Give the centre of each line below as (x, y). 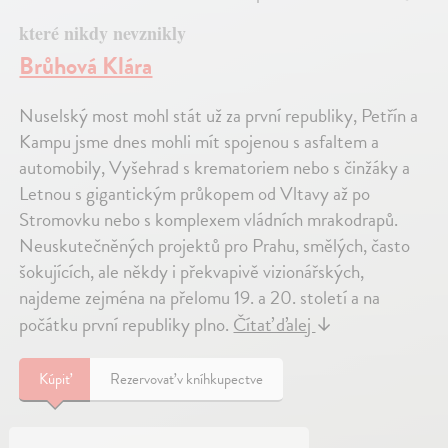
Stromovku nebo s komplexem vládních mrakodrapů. (209, 220)
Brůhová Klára (86, 66)
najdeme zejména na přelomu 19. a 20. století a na (200, 298)
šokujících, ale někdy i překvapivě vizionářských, (192, 272)
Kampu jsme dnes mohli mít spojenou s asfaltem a (199, 142)
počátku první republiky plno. (126, 325)
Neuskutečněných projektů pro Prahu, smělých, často (215, 246)
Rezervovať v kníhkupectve (187, 379)
